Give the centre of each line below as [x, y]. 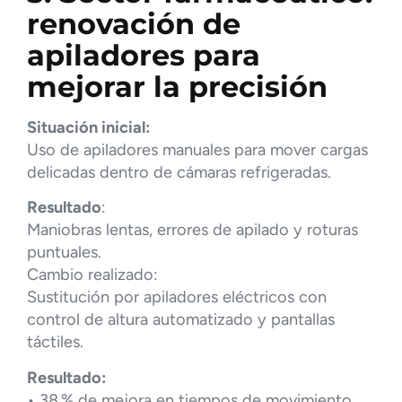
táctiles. [55, 342]
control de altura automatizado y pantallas [181, 320]
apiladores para [144, 56]
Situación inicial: [88, 128]
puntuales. [64, 253]
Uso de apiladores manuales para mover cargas [197, 150]
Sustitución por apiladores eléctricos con [177, 297]
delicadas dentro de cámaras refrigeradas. [179, 173]
